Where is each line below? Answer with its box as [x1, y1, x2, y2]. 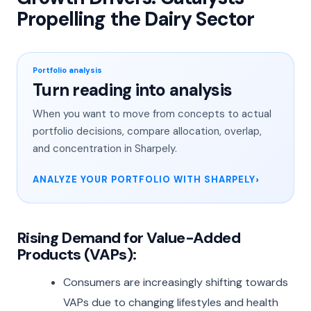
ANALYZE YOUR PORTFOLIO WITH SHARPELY [33, 174, 256, 186]
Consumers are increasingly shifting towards [63, 274, 289, 289]
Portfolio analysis [33, 65, 102, 76]
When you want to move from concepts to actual [33, 107, 271, 121]
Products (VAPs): [17, 244, 137, 264]
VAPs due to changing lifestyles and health [63, 294, 279, 310]
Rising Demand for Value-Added [17, 227, 240, 248]
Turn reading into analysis [33, 79, 233, 101]
